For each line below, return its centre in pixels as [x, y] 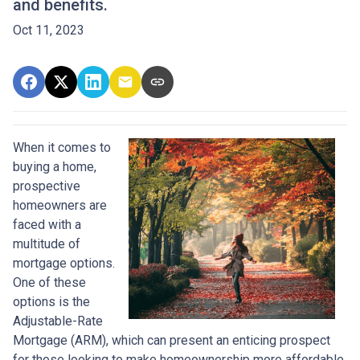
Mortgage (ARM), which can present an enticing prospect [172, 340]
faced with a [47, 224]
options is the [51, 301]
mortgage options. [64, 263]
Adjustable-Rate [58, 321]
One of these [49, 282]
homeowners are [60, 205]
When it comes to [62, 147]
